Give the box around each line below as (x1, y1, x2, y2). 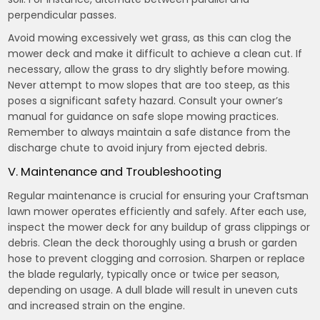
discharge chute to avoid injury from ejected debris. (8, 141, 268, 155)
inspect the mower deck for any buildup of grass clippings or (8, 220, 311, 234)
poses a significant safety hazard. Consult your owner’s (8, 94, 284, 108)
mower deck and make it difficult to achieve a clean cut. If (8, 46, 303, 61)
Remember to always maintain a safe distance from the (8, 125, 291, 139)
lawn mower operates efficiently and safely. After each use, (8, 204, 307, 219)
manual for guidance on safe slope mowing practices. (8, 109, 279, 124)
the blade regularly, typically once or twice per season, (8, 267, 280, 281)
